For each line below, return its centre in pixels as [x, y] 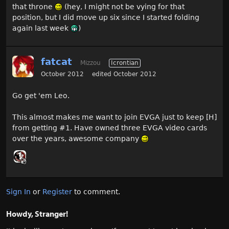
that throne [33, 7]
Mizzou [90, 63]
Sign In [18, 192]
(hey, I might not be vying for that [123, 7]
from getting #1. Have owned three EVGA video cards [110, 128]
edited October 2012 [124, 74]
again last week [41, 28]
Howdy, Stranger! [37, 214]
